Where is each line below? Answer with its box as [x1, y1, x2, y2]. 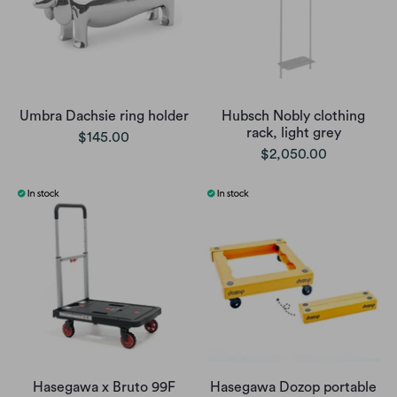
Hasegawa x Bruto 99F [32, 380, 175, 395]
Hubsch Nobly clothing [222, 109, 365, 124]
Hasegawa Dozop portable [210, 380, 377, 395]
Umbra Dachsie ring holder [19, 109, 189, 124]
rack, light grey [245, 126, 341, 141]
